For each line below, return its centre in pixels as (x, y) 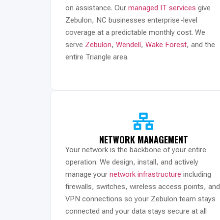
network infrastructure (145, 175)
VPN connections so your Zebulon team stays (140, 199)
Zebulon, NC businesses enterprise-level (131, 20)
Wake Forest (166, 44)
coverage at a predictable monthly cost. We (135, 32)
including (196, 175)
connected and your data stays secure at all (136, 211)
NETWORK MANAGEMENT (143, 140)
